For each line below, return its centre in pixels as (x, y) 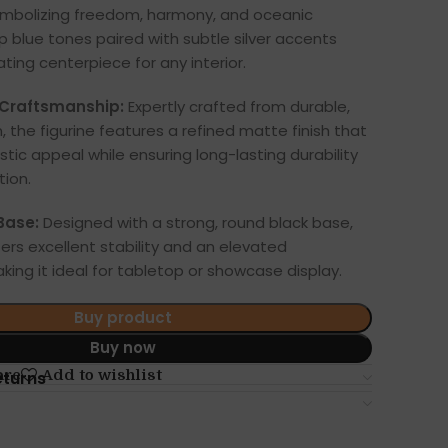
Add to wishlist (101, 374)
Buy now (123, 348)
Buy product (123, 318)
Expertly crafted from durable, (236, 107)
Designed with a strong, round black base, (195, 223)
